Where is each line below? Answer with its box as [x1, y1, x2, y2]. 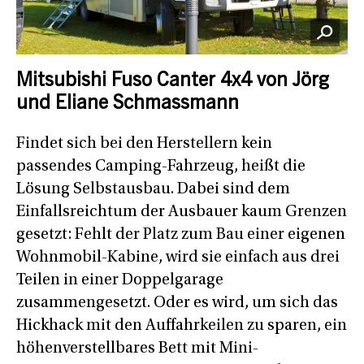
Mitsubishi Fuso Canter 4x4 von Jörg [16, 72, 329, 93]
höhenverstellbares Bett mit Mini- [16, 340, 258, 357]
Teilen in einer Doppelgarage [16, 272, 223, 289]
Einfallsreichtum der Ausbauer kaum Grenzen [16, 204, 347, 221]
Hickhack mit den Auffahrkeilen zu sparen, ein [16, 318, 347, 335]
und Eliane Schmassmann [16, 95, 239, 115]
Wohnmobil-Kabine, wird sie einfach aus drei [16, 249, 340, 266]
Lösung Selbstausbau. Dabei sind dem [16, 181, 290, 198]
